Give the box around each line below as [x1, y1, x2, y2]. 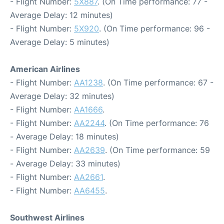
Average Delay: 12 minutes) [10, 9, 113, 20]
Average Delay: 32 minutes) [10, 90, 114, 101]
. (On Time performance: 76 [104, 117, 209, 128]
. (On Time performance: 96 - [99, 23, 210, 33]
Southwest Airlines [10, 212, 84, 222]
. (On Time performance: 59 [105, 144, 210, 155]
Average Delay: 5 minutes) [10, 36, 109, 47]
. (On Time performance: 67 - [103, 77, 213, 87]
